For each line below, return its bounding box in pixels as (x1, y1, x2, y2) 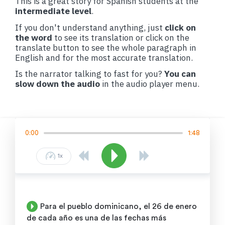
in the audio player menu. (102, 78, 199, 90)
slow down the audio (15, 78, 100, 90)
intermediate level (15, 5, 91, 17)
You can (164, 68, 196, 80)
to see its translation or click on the (54, 32, 189, 43)
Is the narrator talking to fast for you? (15, 68, 162, 80)
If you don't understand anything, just (15, 22, 163, 33)
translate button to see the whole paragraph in (15, 42, 196, 53)
